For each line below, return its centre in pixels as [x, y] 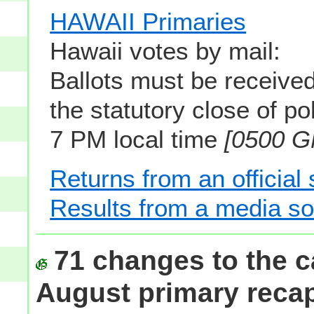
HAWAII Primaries [148, 21]
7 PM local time [137, 139]
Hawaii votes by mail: [165, 50]
